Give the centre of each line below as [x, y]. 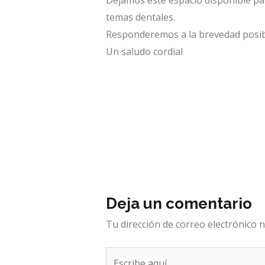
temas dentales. [140, 17]
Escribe [121, 255]
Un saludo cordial [144, 52]
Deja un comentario [179, 204]
